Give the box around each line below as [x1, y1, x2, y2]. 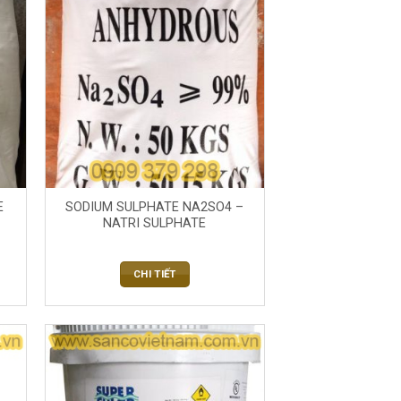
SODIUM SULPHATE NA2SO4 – [65, 199, 244, 215]
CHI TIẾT [132, 268, 176, 281]
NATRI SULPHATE [103, 215, 207, 231]
